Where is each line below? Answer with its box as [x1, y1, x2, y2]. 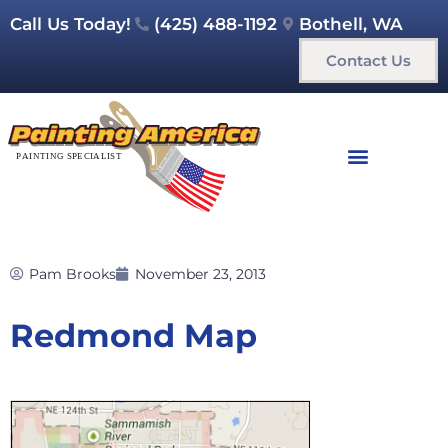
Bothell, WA [299, 14, 403, 34]
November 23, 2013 [135, 264, 266, 283]
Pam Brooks [29, 264, 116, 283]
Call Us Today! [10, 14, 131, 34]
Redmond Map [10, 315, 257, 355]
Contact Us [326, 51, 411, 70]
